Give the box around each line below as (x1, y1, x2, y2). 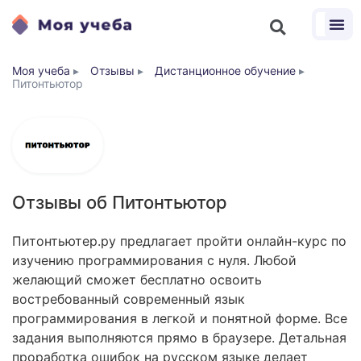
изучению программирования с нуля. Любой (12, 252, 297, 269)
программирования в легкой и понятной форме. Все (12, 310, 347, 327)
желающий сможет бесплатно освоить (12, 272, 262, 288)
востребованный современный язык (12, 291, 245, 308)
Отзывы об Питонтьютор (12, 192, 227, 214)
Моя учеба (12, 64, 70, 77)
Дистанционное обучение (155, 64, 296, 77)
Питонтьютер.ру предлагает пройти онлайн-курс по (12, 233, 346, 250)
